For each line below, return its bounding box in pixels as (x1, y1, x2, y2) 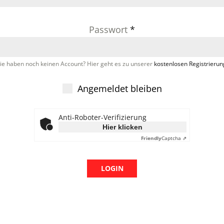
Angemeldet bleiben (77, 82, 162, 94)
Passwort (89, 23, 130, 35)
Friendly (141, 134, 161, 141)
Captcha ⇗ (161, 134, 186, 141)
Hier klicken (102, 123, 142, 131)
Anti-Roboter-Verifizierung (58, 112, 146, 122)
